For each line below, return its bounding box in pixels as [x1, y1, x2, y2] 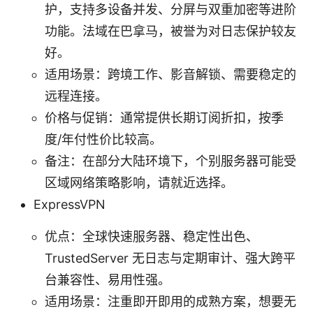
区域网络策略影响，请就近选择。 [45, 175, 233, 190]
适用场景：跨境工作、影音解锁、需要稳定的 [45, 66, 296, 82]
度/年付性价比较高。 [45, 131, 162, 147]
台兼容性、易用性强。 [45, 272, 170, 287]
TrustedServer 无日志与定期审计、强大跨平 [45, 250, 296, 265]
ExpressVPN [34, 196, 105, 212]
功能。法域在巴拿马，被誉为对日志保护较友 [45, 23, 296, 38]
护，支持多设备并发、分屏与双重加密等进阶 [45, 1, 296, 17]
